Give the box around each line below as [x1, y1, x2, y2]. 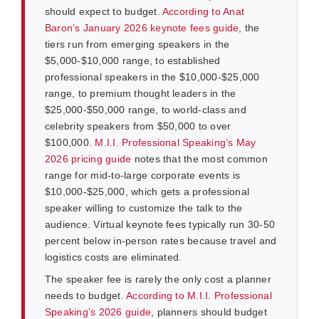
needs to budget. [44, 290, 127, 302]
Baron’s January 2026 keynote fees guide [44, 22, 239, 34]
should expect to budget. [44, 6, 162, 18]
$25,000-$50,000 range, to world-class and [44, 104, 246, 116]
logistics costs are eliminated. [44, 251, 182, 263]
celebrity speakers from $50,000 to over [44, 120, 231, 132]
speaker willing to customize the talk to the [44, 202, 243, 214]
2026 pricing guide [44, 153, 132, 165]
